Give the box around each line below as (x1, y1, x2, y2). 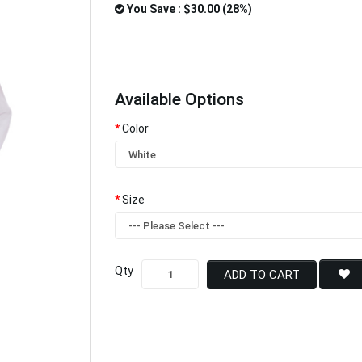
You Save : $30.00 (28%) (124, 2, 252, 15)
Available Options (114, 90, 244, 109)
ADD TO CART (223, 267, 300, 282)
